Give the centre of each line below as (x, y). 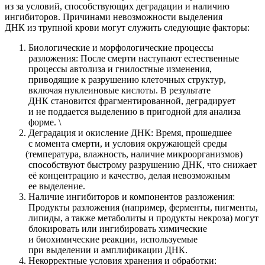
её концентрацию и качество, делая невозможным (129, 175)
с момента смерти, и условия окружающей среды (128, 143)
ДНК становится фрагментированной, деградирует (132, 101)
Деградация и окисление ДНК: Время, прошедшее (130, 132)
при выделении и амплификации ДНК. (108, 250)
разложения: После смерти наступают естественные (134, 58)
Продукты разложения (74, 207)
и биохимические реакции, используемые (113, 239)
